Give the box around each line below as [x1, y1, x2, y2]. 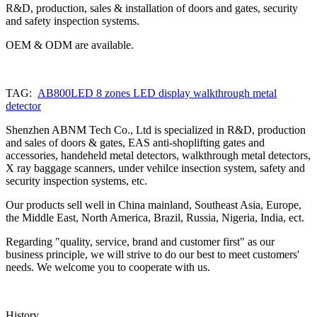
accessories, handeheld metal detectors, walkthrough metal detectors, [6, 149, 311, 161]
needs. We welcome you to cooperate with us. [6, 260, 210, 273]
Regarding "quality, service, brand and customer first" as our [6, 235, 275, 248]
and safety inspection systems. [6, 14, 139, 27]
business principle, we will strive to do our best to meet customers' [6, 248, 299, 260]
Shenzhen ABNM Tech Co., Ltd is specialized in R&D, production [6, 123, 306, 136]
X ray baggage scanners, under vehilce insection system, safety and [6, 161, 305, 174]
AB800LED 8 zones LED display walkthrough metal [38, 86, 277, 99]
